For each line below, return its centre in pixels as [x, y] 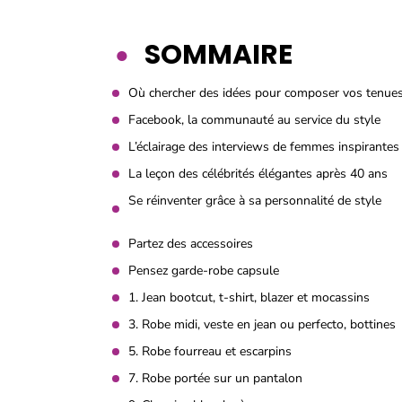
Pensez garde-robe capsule [204, 271]
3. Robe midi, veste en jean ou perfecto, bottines [262, 324]
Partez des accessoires [191, 244]
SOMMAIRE [218, 55]
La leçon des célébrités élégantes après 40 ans [258, 174]
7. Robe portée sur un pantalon [215, 378]
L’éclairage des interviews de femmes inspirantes [264, 147]
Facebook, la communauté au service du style [254, 120]
